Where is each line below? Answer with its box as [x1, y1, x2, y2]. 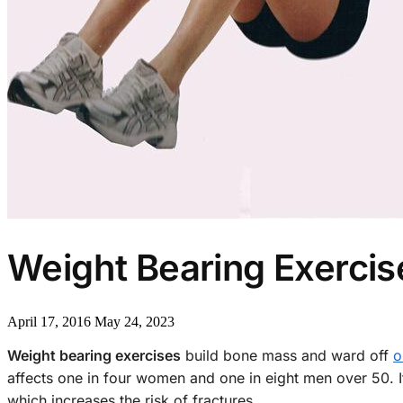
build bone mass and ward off [181, 346, 393, 365]
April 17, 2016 [7, 314, 91, 330]
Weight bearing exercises [7, 346, 181, 365]
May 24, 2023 [94, 314, 175, 330]
